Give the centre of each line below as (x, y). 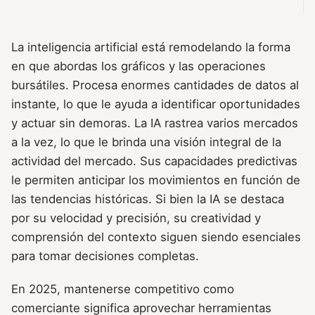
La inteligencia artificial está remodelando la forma (151, 47)
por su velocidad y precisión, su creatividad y (136, 218)
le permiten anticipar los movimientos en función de (156, 180)
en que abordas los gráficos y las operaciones (139, 66)
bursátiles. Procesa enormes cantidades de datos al (155, 85)
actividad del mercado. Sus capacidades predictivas (154, 161)
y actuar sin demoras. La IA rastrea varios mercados (155, 123)
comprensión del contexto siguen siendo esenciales (156, 237)
